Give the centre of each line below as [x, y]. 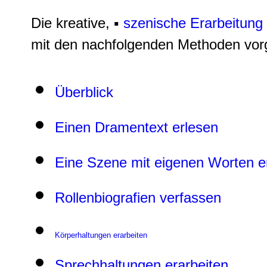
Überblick [84, 92]
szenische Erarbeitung [193, 23]
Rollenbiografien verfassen [138, 197]
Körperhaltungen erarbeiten [101, 235]
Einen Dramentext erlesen [136, 127]
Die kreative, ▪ [77, 23]
